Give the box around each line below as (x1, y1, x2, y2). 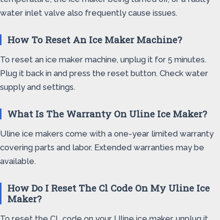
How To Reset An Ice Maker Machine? (7, 33, 182, 46)
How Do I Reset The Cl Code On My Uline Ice (7, 182, 210, 194)
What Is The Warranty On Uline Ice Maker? (7, 108, 207, 120)
